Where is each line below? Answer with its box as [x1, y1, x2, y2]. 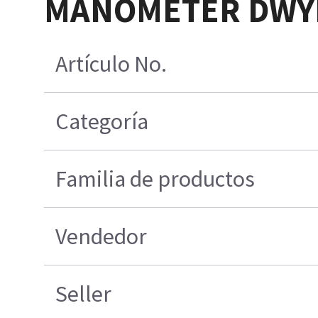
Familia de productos [55, 165, 256, 194]
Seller [55, 280, 112, 309]
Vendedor [55, 222, 148, 251]
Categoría [55, 107, 149, 136]
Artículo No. [55, 50, 168, 79]
